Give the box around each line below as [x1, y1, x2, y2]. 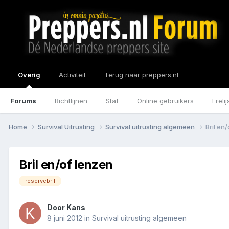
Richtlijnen [55, 97, 87, 105]
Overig [18, 71, 40, 79]
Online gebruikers [137, 97, 194, 105]
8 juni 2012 [47, 214, 82, 223]
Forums [10, 97, 36, 105]
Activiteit [59, 71, 86, 79]
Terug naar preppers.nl [104, 71, 178, 79]
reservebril [25, 177, 55, 185]
